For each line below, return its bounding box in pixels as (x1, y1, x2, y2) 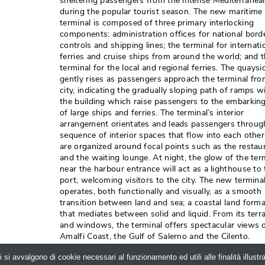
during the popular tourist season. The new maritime (60, 6, 263, 18)
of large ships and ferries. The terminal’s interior (60, 107, 244, 119)
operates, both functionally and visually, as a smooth (60, 186, 262, 198)
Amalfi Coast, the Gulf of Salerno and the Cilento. (60, 231, 253, 243)
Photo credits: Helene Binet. (60, 242, 167, 254)
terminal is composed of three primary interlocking (60, 17, 254, 29)
